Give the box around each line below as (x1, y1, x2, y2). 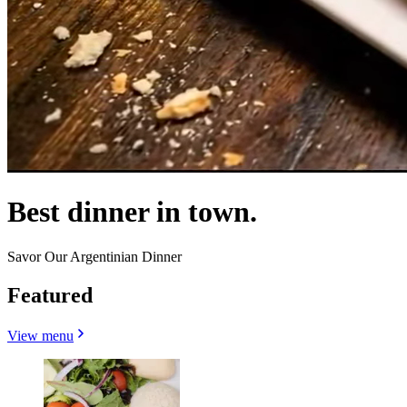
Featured (7, 283, 93, 307)
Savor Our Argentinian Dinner (7, 248, 182, 264)
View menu (7, 327, 74, 343)
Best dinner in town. (7, 195, 257, 229)
